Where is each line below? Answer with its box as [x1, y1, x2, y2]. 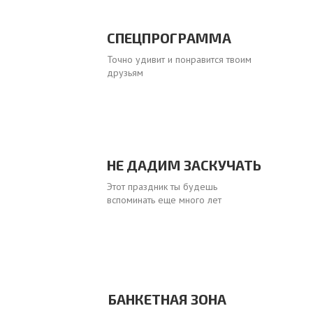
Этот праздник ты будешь [106, 180, 217, 193]
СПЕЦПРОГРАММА [107, 29, 231, 46]
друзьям [107, 66, 143, 79]
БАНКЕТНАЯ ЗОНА [108, 291, 226, 307]
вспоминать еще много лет [106, 194, 221, 206]
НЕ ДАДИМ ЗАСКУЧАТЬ [106, 156, 261, 173]
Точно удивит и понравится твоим [107, 53, 252, 66]
